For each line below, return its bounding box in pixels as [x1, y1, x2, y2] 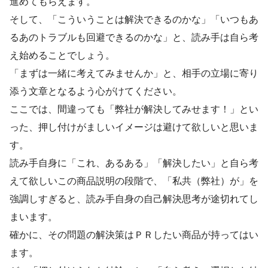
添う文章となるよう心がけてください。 [10, 84, 182, 97]
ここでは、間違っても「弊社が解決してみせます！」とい [10, 102, 258, 115]
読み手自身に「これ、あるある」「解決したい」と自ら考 [10, 156, 258, 169]
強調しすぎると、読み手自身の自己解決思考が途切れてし [10, 192, 258, 205]
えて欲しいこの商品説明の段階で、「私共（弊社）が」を [10, 174, 258, 187]
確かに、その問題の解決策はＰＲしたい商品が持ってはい [10, 228, 258, 240]
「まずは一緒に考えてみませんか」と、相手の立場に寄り [10, 66, 258, 79]
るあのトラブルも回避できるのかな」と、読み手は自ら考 [10, 31, 258, 43]
